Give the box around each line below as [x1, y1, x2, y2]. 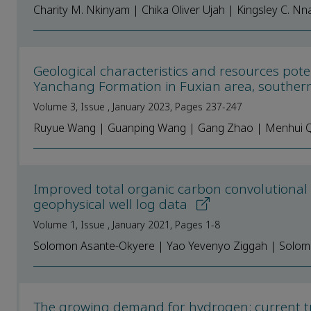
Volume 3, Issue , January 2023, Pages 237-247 [33, 99, 242, 114]
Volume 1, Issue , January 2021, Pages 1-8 [33, 217, 220, 232]
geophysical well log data [33, 194, 191, 214]
